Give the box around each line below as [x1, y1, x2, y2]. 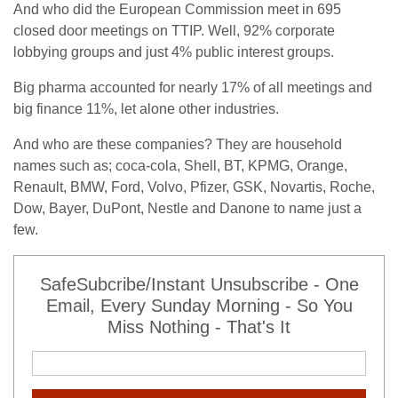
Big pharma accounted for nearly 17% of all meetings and [13, 80, 372, 95]
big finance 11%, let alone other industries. [13, 101, 279, 116]
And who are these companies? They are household [13, 137, 342, 152]
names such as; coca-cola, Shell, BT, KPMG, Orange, [13, 158, 347, 173]
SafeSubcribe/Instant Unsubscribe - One [39, 275, 359, 294]
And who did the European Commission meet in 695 [13, 2, 341, 17]
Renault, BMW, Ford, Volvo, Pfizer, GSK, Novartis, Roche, [13, 179, 375, 195]
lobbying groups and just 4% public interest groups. [13, 44, 334, 60]
